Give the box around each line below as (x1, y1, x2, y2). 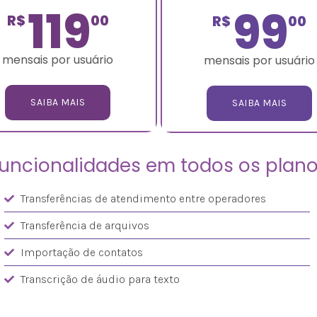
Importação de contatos (20, 245, 143, 259)
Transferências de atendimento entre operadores (20, 191, 266, 205)
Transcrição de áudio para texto (20, 272, 180, 286)
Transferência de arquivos (20, 218, 149, 232)
